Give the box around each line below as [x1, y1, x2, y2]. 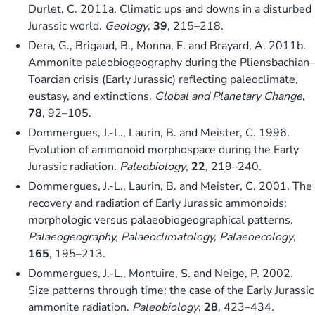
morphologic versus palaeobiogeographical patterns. [28, 212, 293, 228]
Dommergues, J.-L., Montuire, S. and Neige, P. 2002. [28, 265, 293, 281]
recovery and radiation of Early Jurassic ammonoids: [28, 195, 287, 211]
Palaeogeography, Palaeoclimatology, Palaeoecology [28, 229, 293, 245]
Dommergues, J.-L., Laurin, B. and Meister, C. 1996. [28, 124, 290, 141]
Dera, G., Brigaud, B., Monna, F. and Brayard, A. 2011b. [28, 37, 306, 53]
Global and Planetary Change [155, 88, 302, 104]
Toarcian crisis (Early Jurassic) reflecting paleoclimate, [28, 71, 298, 87]
